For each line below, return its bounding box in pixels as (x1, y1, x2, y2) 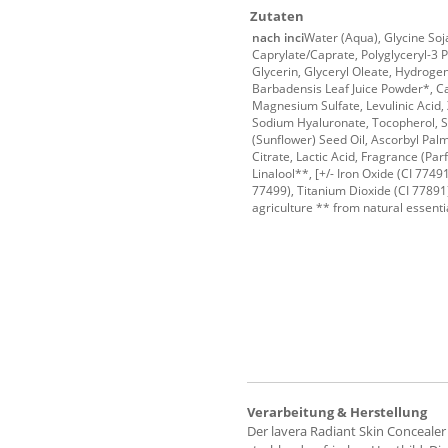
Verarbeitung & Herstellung (247, 403, 427, 422)
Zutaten (250, 7, 304, 26)
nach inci (252, 28, 305, 46)
